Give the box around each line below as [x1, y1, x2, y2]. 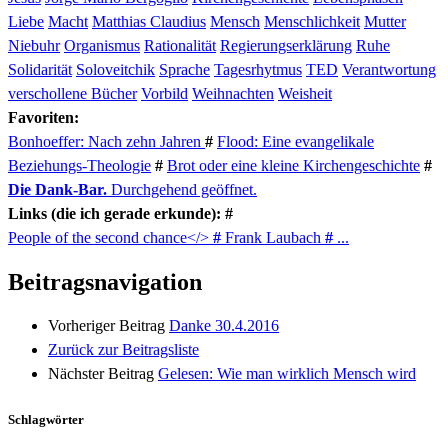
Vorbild [141, 84, 188, 102]
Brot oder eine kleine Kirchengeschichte [167, 156, 420, 174]
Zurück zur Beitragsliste [48, 340, 199, 358]
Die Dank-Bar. [8, 180, 107, 198]
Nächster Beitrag [48, 364, 154, 382]
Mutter [364, 12, 406, 30]
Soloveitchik [76, 60, 155, 78]
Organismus [64, 36, 140, 54]
